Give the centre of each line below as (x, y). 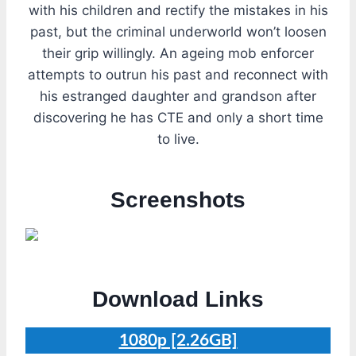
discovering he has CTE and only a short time (178, 117)
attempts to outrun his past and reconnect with (178, 74)
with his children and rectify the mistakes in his (178, 10)
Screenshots (178, 199)
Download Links (178, 299)
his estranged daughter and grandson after (178, 96)
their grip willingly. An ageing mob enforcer (178, 53)
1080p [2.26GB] (178, 340)
